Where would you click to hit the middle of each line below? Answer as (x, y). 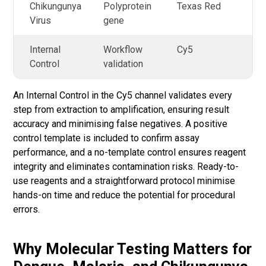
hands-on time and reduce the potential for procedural (124, 195)
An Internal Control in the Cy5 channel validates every (123, 95)
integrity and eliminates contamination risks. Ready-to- (126, 166)
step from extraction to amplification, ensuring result (121, 109)
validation (123, 64)
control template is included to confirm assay (106, 138)
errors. (26, 209)
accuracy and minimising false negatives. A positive (120, 123)
